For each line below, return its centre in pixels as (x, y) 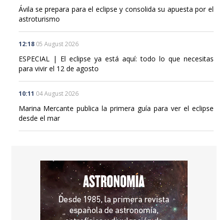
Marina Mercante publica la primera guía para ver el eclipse (116, 108)
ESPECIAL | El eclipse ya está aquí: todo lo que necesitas (116, 58)
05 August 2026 (57, 44)
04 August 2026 (57, 93)
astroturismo (39, 19)
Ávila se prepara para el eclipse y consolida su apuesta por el (116, 9)
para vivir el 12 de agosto (58, 68)
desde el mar (39, 118)
